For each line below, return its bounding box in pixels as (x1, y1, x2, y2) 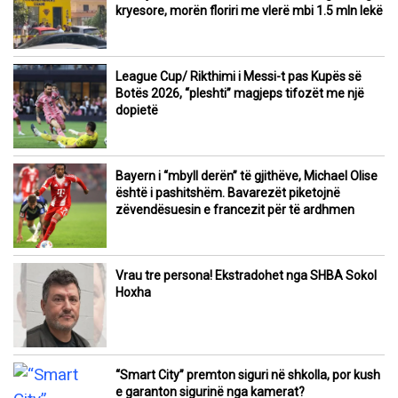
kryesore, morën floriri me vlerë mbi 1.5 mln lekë (115, 4, 383, 19)
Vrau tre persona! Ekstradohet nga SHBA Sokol (115, 268, 377, 283)
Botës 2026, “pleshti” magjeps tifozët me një (115, 86, 364, 101)
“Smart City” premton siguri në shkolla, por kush (115, 368, 380, 383)
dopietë (115, 103, 158, 118)
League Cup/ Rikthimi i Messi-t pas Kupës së (115, 69, 362, 84)
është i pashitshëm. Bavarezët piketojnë (115, 186, 340, 201)
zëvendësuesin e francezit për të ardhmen (115, 203, 354, 218)
